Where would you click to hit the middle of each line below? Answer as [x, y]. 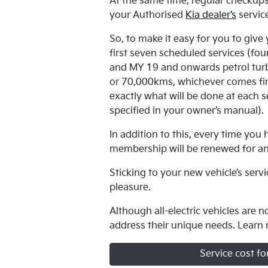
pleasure [129, 188]
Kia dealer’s [211, 15]
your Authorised [147, 15]
